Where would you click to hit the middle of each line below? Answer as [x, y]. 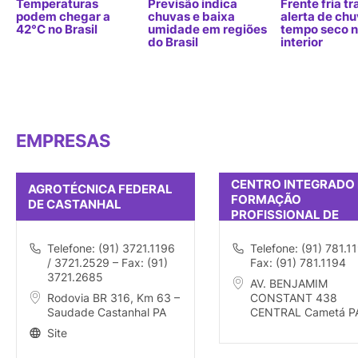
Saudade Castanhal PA [107, 312]
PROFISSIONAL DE [284, 215]
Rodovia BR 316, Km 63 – [113, 298]
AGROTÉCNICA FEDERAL [100, 189]
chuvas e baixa [192, 16]
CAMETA [257, 230]
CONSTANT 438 [293, 298]
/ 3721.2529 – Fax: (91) [107, 263]
